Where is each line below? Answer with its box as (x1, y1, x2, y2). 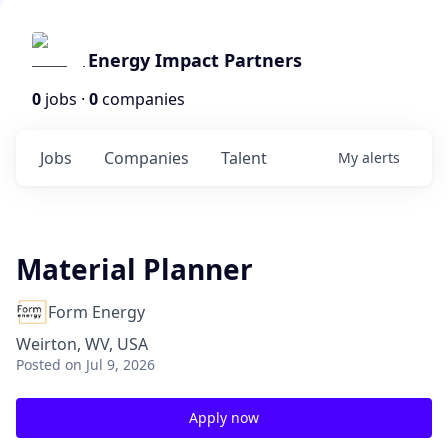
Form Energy (48, 301, 145, 323)
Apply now (189, 408, 259, 427)
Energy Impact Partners (88, 48, 302, 72)
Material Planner (16, 250, 253, 288)
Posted (16, 355, 61, 374)
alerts (362, 148, 400, 167)
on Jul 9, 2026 (65, 355, 155, 374)
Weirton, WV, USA (16, 333, 148, 355)
